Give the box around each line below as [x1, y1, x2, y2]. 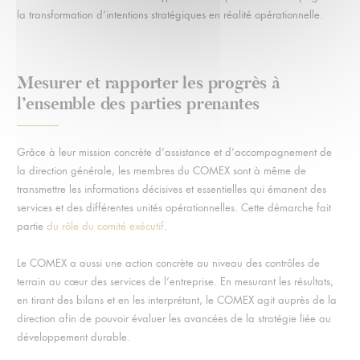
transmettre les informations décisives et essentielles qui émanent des [16, 182, 326, 197]
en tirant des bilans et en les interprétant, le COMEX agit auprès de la [16, 293, 337, 308]
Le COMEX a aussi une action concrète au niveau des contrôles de [16, 256, 320, 271]
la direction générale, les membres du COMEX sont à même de [16, 164, 306, 178]
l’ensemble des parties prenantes [16, 92, 260, 115]
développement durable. [16, 330, 130, 345]
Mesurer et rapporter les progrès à [16, 71, 280, 94]
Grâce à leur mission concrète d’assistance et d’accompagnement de [16, 145, 332, 160]
